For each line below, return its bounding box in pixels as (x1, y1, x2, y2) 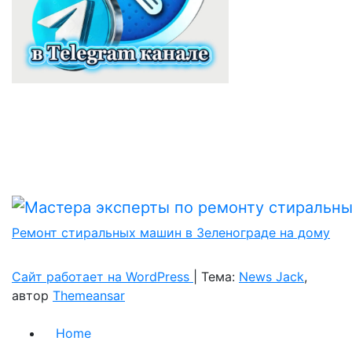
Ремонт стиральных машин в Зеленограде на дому (12, 224, 330, 240)
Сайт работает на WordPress (12, 268, 193, 284)
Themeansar (53, 287, 125, 303)
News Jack (239, 268, 304, 284)
